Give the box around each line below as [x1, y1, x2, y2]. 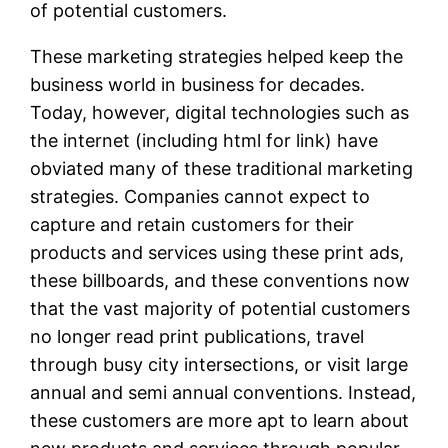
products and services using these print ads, [30, 241, 405, 263]
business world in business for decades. [30, 73, 366, 95]
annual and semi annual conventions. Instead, [30, 381, 417, 403]
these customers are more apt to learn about [30, 409, 410, 431]
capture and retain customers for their [30, 213, 355, 235]
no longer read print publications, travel [30, 325, 365, 347]
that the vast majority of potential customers [30, 297, 411, 319]
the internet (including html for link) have [30, 129, 379, 151]
